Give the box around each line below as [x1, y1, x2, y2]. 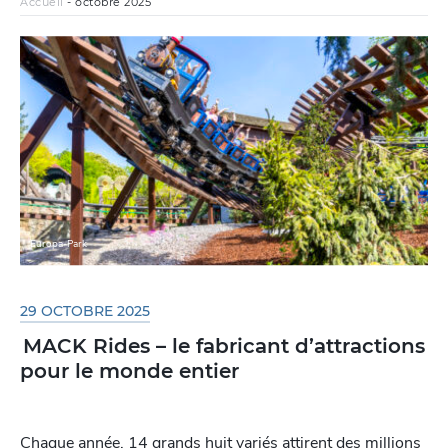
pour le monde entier [20, 358, 242, 383]
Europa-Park [30, 237, 87, 252]
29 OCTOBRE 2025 [20, 301, 150, 320]
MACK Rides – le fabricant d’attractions [20, 333, 425, 358]
